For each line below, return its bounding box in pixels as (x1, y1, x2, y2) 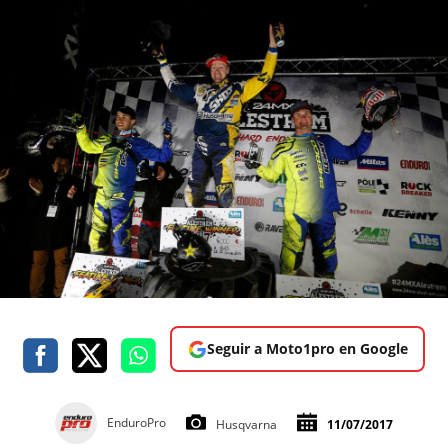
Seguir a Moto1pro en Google (206, 339, 408, 359)
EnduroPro (107, 414, 166, 432)
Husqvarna (216, 416, 277, 434)
